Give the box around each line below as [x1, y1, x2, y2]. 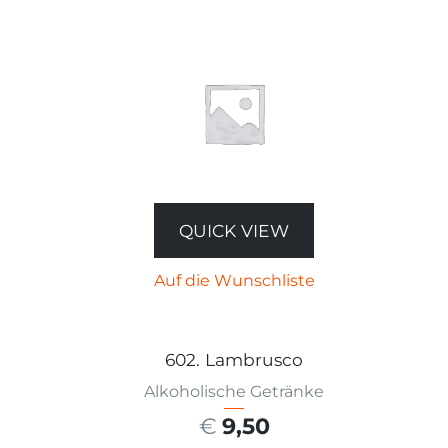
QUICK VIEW [179, 220, 289, 242]
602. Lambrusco [165, 349, 303, 371]
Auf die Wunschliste [153, 271, 315, 291]
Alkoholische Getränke [144, 382, 324, 402]
